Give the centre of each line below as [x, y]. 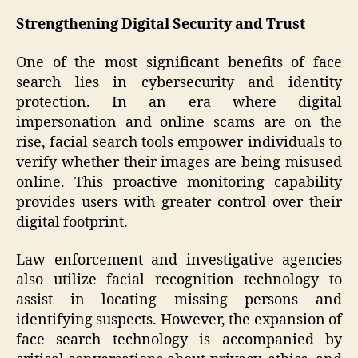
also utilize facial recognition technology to [179, 280]
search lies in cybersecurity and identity [179, 82]
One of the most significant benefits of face [179, 62]
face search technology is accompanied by [179, 340]
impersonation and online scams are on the [179, 122]
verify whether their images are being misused [179, 162]
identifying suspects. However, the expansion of [179, 320]
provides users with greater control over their [179, 202]
